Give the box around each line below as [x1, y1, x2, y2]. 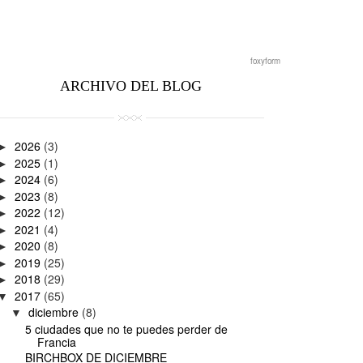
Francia [36, 333, 76, 350]
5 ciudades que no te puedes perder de [24, 320, 228, 337]
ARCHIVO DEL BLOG [59, 78, 202, 95]
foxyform [250, 55, 280, 67]
